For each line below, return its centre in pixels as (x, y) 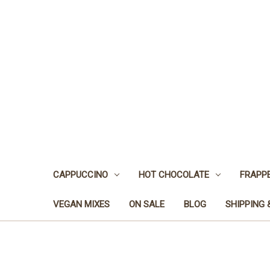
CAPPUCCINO (80, 174)
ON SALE (147, 204)
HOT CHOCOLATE (174, 174)
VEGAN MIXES (81, 204)
